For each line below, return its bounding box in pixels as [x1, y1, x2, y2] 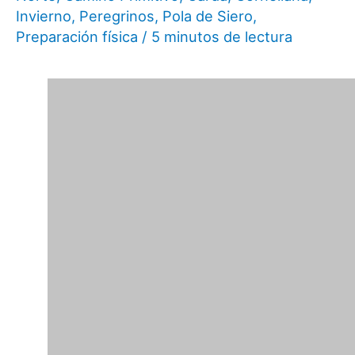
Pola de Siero [162, 6, 253, 25]
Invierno [16, 6, 71, 25]
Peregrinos [79, 6, 155, 25]
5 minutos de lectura [151, 27, 292, 45]
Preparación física [16, 27, 138, 45]
